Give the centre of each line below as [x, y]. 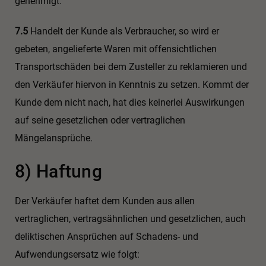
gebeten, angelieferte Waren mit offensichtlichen [116, 49]
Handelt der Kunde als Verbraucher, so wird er [123, 31]
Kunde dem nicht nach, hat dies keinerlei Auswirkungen [130, 102]
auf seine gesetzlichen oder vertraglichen [100, 120]
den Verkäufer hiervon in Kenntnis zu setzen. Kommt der [132, 84]
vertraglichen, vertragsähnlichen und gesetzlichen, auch [130, 218]
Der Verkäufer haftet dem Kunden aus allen [105, 201]
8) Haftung [58, 171]
